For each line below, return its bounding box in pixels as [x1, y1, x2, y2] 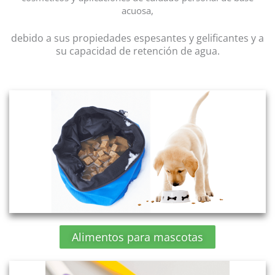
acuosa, [122, 4, 153, 17]
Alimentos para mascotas [72, 230, 203, 245]
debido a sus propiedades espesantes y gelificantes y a [11, 31, 264, 45]
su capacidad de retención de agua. [55, 44, 220, 58]
